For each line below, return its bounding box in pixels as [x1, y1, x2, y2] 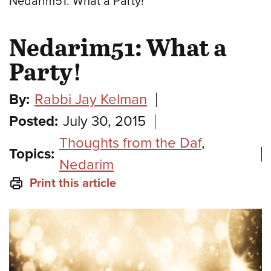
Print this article [30, 175, 116, 191]
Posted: [9, 112, 58, 130]
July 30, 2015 [63, 112, 146, 130]
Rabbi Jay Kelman [34, 90, 147, 108]
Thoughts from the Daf [59, 134, 201, 152]
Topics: [9, 145, 54, 163]
